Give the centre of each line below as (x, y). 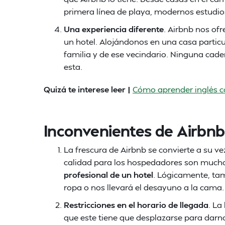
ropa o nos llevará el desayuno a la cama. (144, 187)
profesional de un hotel (108, 175)
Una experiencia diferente (114, 29)
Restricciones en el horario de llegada (136, 205)
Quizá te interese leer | (88, 89)
